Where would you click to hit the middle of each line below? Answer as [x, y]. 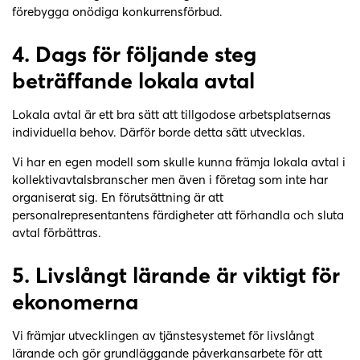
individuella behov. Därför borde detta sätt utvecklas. [162, 132]
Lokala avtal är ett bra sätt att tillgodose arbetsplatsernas [172, 114]
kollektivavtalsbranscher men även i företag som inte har [170, 179]
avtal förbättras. [58, 232]
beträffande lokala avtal [133, 80]
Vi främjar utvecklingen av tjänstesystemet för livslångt [163, 335]
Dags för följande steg [146, 54]
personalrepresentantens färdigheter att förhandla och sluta [178, 215]
